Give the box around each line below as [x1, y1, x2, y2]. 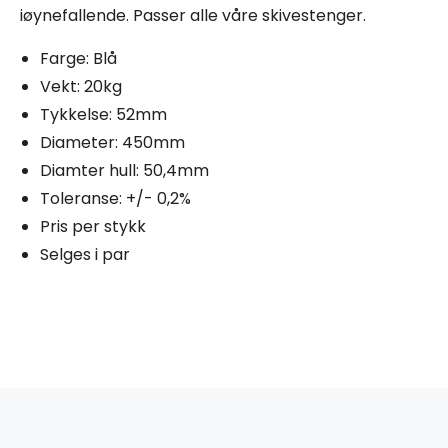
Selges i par [40, 243, 130, 267]
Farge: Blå [40, 47, 117, 71]
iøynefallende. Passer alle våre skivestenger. [20, 4, 366, 28]
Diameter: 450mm [40, 131, 185, 155]
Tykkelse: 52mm [40, 103, 167, 127]
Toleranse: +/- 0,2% [40, 187, 191, 211]
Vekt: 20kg [40, 75, 122, 99]
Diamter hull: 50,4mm [40, 159, 209, 183]
